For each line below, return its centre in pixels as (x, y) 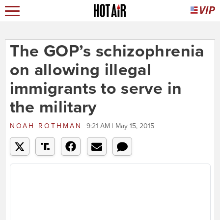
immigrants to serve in (96, 89)
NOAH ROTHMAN (46, 126)
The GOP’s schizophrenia (107, 52)
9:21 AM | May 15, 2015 (120, 126)
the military (53, 108)
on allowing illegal (81, 70)
